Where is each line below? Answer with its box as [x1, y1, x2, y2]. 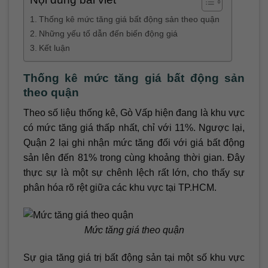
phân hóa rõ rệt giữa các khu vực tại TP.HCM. [23, 182, 217, 193]
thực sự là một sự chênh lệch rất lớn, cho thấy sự [23, 167, 245, 178]
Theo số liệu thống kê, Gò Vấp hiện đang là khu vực [23, 108, 245, 118]
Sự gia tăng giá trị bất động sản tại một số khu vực [23, 252, 245, 263]
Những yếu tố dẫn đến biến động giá [38, 28, 178, 38]
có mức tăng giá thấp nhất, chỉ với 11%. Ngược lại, [23, 123, 245, 133]
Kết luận [38, 42, 70, 53]
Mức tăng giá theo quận [84, 224, 184, 235]
